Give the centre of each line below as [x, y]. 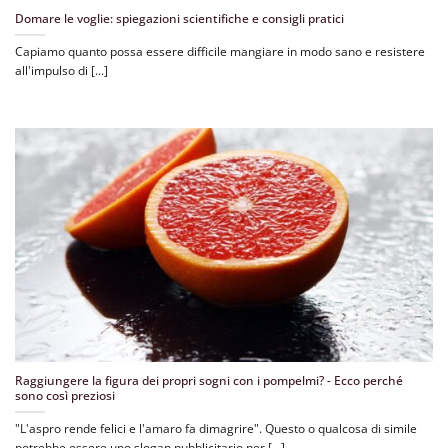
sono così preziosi [65, 396]
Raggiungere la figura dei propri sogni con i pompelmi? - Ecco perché [209, 381]
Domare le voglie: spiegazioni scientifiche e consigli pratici [179, 19]
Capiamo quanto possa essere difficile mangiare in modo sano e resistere [220, 51]
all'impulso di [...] [61, 70]
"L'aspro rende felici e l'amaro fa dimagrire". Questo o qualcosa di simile [216, 428]
